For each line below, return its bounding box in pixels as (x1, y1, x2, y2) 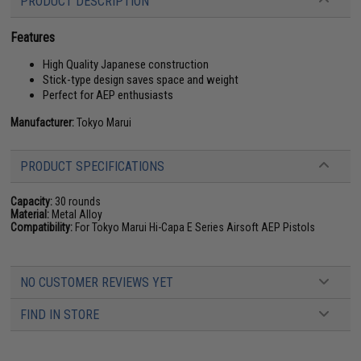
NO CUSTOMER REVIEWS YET (20, 274, 174, 290)
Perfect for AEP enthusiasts (43, 87, 174, 102)
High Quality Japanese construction (43, 56, 210, 72)
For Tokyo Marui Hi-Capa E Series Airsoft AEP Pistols (73, 220, 316, 234)
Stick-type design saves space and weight (43, 72, 239, 87)
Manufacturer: (10, 115, 75, 129)
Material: (10, 207, 50, 221)
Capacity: (10, 194, 53, 208)
